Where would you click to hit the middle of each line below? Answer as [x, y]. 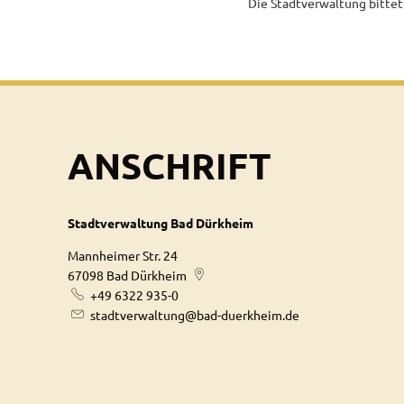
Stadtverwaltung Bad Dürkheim [161, 222]
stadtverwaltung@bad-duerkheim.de [194, 314]
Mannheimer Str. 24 [123, 255]
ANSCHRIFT [170, 165]
